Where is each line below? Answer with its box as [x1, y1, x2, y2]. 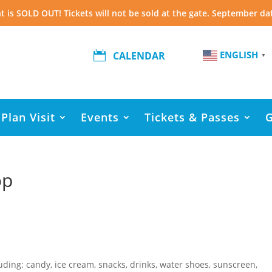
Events [81, 110, 119, 124]
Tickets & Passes [144, 110, 240, 124]
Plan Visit [1, 110, 55, 124]
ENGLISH [220, 49, 258, 61]
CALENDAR [113, 49, 165, 63]
